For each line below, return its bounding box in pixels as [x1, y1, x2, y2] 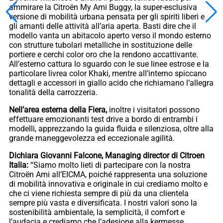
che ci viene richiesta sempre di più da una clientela [9, 188, 189, 198]
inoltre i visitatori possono [109, 105, 200, 114]
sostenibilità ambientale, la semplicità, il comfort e [9, 207, 185, 217]
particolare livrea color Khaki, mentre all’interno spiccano [9, 68, 207, 78]
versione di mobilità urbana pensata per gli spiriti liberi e [9, 11, 205, 21]
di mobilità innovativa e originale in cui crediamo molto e [9, 179, 208, 189]
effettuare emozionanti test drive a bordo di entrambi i [9, 114, 198, 124]
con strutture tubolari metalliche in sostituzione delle [9, 40, 192, 50]
